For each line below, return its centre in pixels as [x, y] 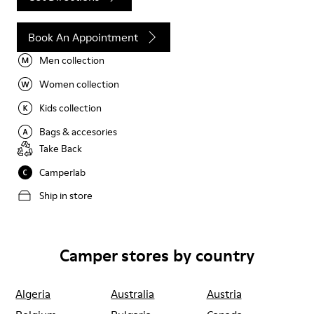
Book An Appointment [83, 37]
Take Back [61, 149]
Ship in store [66, 196]
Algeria [33, 294]
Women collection [79, 84]
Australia [133, 294]
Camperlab [62, 172]
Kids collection [70, 108]
